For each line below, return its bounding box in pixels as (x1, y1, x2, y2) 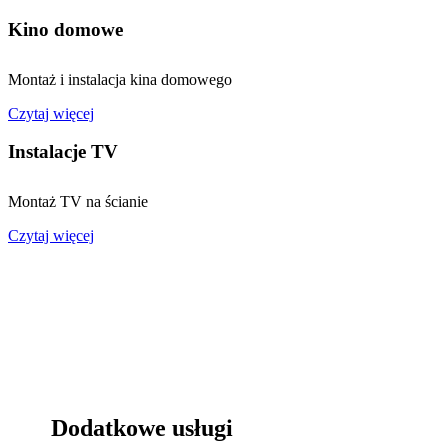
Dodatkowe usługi (51, 415, 234, 442)
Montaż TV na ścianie (8, 193, 148, 211)
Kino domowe (8, 18, 123, 40)
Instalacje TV (8, 141, 118, 163)
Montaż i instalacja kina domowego (8, 70, 232, 88)
